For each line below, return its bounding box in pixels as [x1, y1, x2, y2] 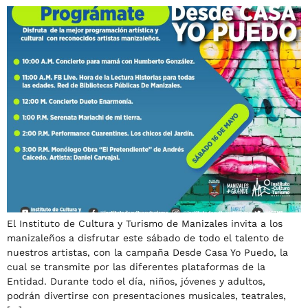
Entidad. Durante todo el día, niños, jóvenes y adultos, [7, 276, 265, 287]
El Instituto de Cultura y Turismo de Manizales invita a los [7, 218, 283, 229]
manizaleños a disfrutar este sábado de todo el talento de [7, 232, 284, 243]
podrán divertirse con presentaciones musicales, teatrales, [7, 290, 286, 301]
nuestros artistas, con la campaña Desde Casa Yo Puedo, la [7, 247, 288, 258]
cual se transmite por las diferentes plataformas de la [7, 261, 265, 272]
